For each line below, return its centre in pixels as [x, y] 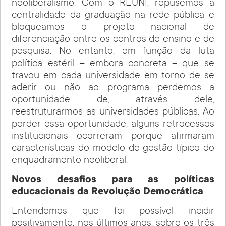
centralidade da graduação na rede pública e [113, 15]
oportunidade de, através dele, [113, 100]
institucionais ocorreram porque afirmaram [113, 136]
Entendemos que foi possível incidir [113, 212]
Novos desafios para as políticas [113, 180]
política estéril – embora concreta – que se [113, 64]
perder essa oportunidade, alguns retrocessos [113, 124]
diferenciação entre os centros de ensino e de [113, 40]
